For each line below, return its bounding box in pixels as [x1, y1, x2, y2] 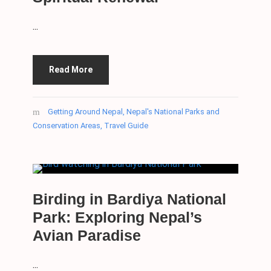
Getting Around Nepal [48, 107, 123, 117]
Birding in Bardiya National [33, 191, 226, 208]
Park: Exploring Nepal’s [33, 209, 202, 226]
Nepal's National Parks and [126, 107, 220, 117]
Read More [49, 65, 93, 75]
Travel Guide [104, 121, 148, 131]
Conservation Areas [33, 121, 100, 131]
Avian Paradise [33, 227, 141, 244]
